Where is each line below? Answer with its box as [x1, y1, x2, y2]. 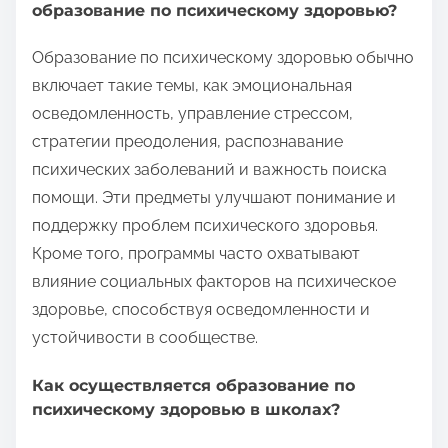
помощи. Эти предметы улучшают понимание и [32, 188, 396, 208]
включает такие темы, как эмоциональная [32, 76, 352, 96]
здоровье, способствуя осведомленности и [32, 300, 370, 320]
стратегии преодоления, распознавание [32, 132, 343, 152]
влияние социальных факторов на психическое [32, 272, 396, 292]
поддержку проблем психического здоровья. [32, 216, 378, 236]
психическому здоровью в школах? [32, 399, 340, 419]
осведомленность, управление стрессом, [32, 104, 353, 124]
